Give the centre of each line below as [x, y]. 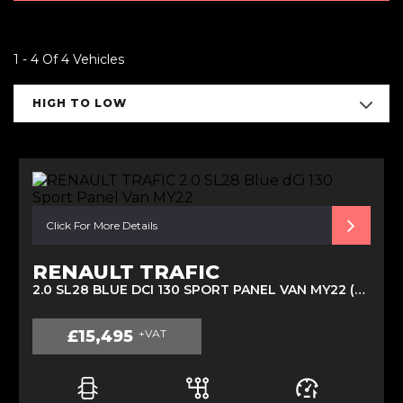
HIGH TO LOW [80, 103]
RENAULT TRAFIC [126, 272]
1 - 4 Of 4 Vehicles [69, 59]
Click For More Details [102, 225]
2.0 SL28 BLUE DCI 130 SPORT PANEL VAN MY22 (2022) [360, 290]
